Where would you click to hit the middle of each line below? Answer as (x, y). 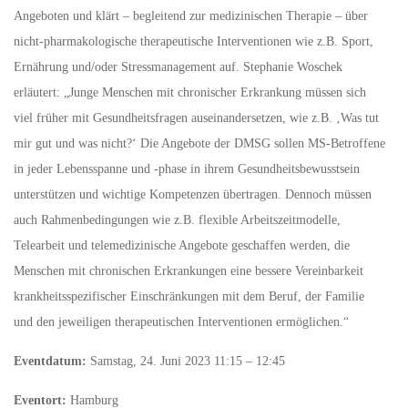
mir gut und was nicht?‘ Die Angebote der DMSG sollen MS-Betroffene (199, 143)
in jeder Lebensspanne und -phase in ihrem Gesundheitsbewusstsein (187, 168)
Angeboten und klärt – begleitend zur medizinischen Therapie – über (191, 15)
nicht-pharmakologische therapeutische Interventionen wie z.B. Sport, (194, 41)
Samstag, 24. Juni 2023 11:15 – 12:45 (186, 361)
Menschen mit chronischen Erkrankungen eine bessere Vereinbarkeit (189, 270)
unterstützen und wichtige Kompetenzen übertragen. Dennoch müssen (193, 194)
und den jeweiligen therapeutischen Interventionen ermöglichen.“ (181, 321)
